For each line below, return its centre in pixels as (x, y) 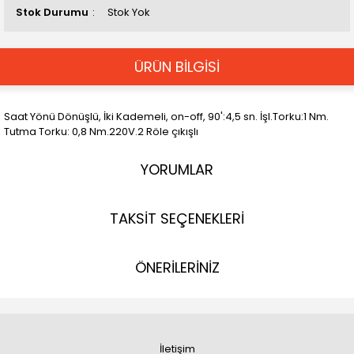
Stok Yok (129, 12)
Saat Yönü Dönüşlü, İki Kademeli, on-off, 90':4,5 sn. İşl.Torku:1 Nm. (166, 117)
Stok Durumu (52, 12)
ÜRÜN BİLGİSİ (177, 67)
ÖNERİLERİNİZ (177, 267)
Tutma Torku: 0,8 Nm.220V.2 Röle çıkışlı (101, 132)
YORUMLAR (177, 169)
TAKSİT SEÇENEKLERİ (177, 218)
